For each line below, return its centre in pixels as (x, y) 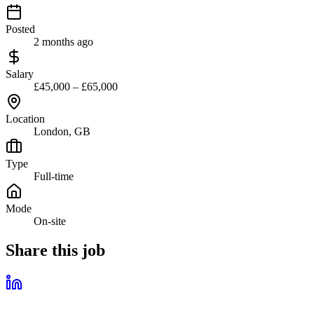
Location (25, 118)
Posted (20, 29)
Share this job (55, 251)
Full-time (54, 176)
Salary (20, 74)
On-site (50, 221)
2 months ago (63, 41)
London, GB (62, 131)
